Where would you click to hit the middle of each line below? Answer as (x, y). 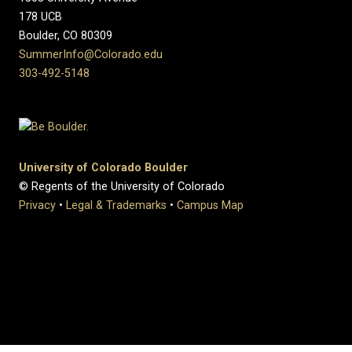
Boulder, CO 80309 (66, 35)
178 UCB (42, 16)
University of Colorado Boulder (103, 168)
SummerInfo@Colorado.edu (91, 54)
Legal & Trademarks (116, 206)
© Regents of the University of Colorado (122, 187)
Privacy (37, 206)
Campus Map (210, 206)
